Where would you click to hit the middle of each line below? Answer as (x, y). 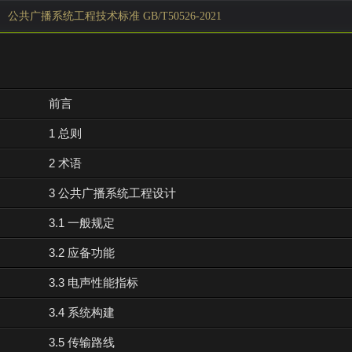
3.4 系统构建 (81, 312)
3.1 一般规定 (81, 223)
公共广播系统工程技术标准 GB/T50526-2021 (115, 16)
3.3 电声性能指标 (93, 282)
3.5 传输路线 (81, 342)
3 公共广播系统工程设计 (112, 193)
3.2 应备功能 (81, 253)
